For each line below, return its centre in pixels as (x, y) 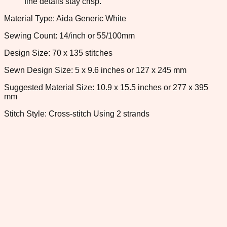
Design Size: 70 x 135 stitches (58, 53)
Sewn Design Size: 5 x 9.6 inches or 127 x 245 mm (95, 70)
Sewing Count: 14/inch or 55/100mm (69, 35)
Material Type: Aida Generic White (65, 18)
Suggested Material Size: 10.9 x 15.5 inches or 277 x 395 (106, 87)
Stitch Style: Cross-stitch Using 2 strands (77, 113)
